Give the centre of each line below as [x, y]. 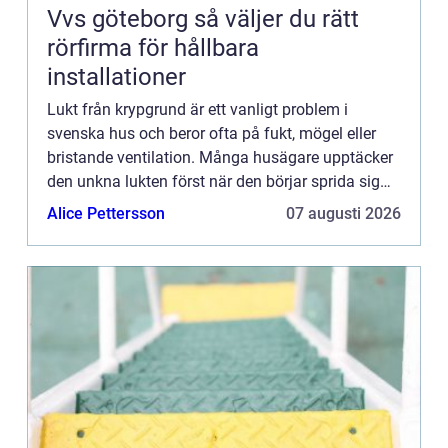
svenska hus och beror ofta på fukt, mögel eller [211, 133]
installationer [116, 76]
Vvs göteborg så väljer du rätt [120, 18]
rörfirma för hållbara [153, 47]
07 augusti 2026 [343, 213]
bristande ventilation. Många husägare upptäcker [220, 157]
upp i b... [77, 205]
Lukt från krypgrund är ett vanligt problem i [197, 109]
